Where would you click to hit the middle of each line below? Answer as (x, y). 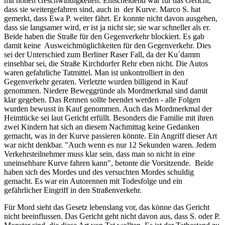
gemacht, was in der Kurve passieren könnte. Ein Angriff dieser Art (110, 136)
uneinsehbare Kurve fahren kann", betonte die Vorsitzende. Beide (109, 163)
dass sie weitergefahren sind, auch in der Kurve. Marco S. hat (102, 10)
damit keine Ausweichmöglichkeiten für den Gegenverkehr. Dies (107, 46)
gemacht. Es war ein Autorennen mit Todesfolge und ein (93, 181)
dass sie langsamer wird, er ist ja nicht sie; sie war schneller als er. (107, 28)
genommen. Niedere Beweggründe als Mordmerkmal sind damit (106, 91)
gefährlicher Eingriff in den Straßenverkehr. (74, 190)
